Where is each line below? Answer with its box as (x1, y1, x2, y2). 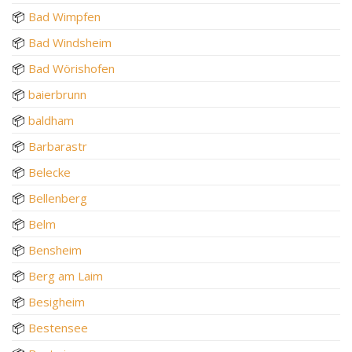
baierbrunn (28, 86, 86, 102)
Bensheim (28, 241, 82, 258)
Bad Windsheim (28, 34, 112, 50)
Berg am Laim (28, 267, 103, 284)
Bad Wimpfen (28, 8, 101, 24)
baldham (28, 112, 74, 128)
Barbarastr (28, 137, 87, 154)
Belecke (28, 163, 71, 180)
